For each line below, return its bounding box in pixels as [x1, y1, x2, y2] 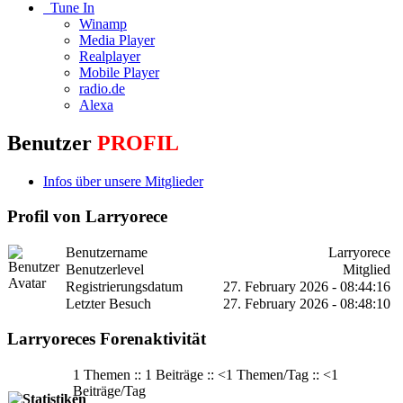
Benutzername [66, 244, 148, 260]
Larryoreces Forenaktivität [7, 329, 206, 349]
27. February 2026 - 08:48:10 [223, 295, 390, 311]
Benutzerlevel [66, 261, 144, 277]
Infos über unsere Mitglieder [43, 174, 203, 190]
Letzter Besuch [66, 295, 151, 311]
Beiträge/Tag [73, 383, 146, 399]
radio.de [79, 81, 125, 97]
